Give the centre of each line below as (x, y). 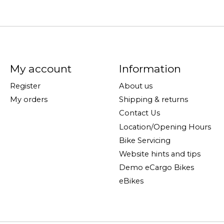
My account (40, 68)
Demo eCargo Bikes (156, 168)
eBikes (131, 181)
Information (150, 68)
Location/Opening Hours (165, 127)
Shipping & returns (153, 100)
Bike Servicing (144, 140)
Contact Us (139, 113)
